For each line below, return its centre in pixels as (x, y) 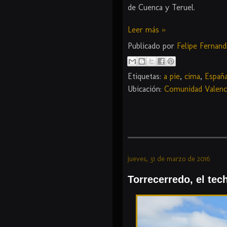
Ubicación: (146, 89)
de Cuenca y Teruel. (161, 8)
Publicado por (152, 46)
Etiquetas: (146, 77)
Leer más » (147, 30)
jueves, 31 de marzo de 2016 (169, 159)
